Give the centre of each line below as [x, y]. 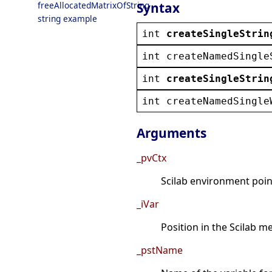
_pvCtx [151, 158]
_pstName [160, 250]
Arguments [172, 133]
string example [67, 19]
